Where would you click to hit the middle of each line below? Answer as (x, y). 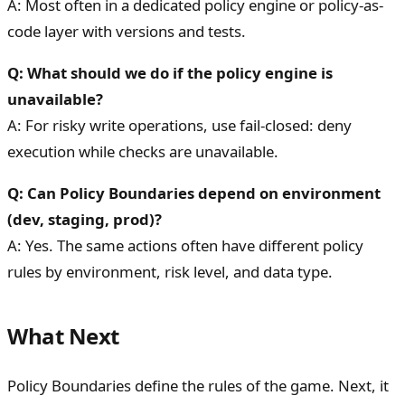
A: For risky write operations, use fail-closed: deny (179, 125)
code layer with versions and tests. (127, 31)
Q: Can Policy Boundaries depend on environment (194, 193)
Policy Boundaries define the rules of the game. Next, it (198, 386)
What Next (63, 335)
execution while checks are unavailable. (143, 151)
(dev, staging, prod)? (85, 219)
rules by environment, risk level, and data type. (170, 271)
